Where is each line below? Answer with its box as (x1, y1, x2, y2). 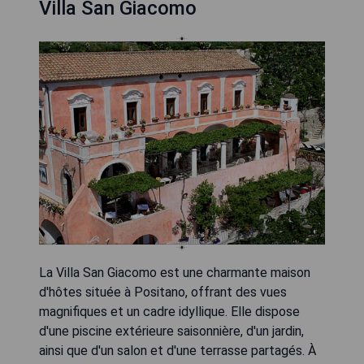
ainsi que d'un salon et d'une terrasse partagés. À (39, 343, 316, 358)
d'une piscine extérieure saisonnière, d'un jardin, (39, 323, 304, 339)
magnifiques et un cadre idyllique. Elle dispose (39, 304, 300, 319)
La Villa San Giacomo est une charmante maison (39, 265, 310, 280)
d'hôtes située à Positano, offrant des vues (39, 284, 287, 300)
